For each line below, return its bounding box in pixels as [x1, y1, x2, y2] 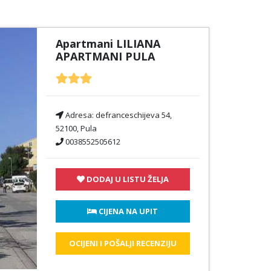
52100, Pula [55, 123, 97, 134]
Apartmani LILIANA [55, 36, 160, 51]
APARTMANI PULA [55, 49, 155, 64]
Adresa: [63, 109, 96, 120]
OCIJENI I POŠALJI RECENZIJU [68, 238, 177, 249]
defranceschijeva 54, [95, 109, 172, 120]
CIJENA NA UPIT [97, 206, 158, 217]
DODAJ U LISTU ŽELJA [84, 174, 169, 184]
